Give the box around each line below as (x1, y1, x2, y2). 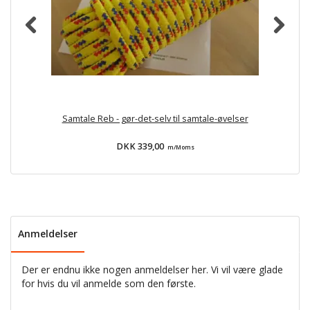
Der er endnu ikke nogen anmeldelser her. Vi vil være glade (21, 262, 283, 276)
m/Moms (165, 143, 194, 152)
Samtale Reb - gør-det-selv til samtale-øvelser (62, 112, 248, 125)
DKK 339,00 (116, 140, 166, 152)
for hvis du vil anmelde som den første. (21, 276, 196, 290)
